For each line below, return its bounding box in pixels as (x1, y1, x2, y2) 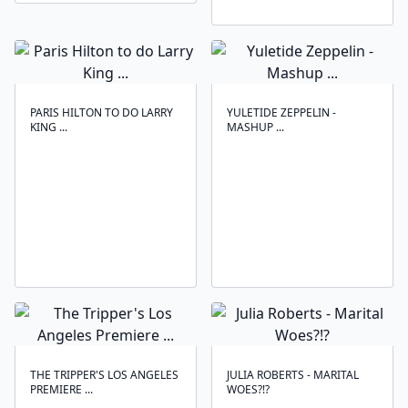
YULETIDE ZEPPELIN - (227, 105, 336, 120)
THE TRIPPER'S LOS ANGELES (30, 367, 178, 382)
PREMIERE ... (30, 382, 93, 397)
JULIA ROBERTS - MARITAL (227, 367, 359, 382)
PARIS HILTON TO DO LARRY (30, 105, 173, 120)
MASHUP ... (227, 119, 284, 135)
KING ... (30, 119, 67, 135)
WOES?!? (227, 382, 270, 397)
